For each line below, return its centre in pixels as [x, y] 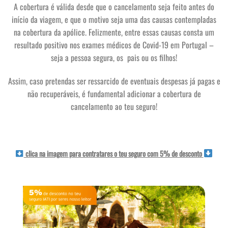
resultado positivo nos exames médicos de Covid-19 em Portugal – [114, 45]
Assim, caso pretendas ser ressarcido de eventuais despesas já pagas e [114, 81]
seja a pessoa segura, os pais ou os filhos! [114, 58]
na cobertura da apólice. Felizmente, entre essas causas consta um [114, 32]
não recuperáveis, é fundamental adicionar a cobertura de [114, 94]
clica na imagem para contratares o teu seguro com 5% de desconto [113, 153]
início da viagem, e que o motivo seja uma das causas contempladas [114, 20]
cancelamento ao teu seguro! [114, 107]
